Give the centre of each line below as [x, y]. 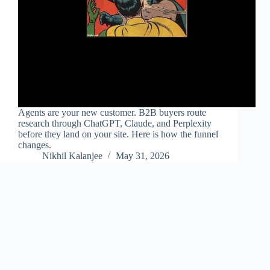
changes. [35, 145]
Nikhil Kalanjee [72, 156]
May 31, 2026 [143, 156]
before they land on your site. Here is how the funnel [118, 134]
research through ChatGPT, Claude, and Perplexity [115, 124]
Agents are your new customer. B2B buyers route [112, 113]
